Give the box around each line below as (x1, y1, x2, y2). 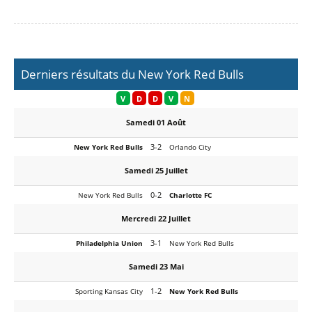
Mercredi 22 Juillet (121, 212, 191, 224)
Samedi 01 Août (126, 116, 186, 127)
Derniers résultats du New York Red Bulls (21, 65, 244, 82)
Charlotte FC (169, 189, 212, 200)
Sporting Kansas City (75, 286, 143, 296)
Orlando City (169, 141, 211, 152)
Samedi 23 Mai (128, 260, 184, 272)
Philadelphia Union (76, 237, 143, 248)
